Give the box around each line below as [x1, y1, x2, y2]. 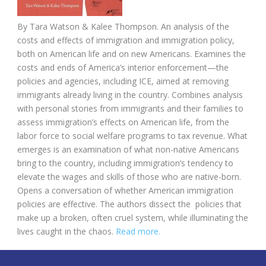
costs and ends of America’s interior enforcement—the [17, 61, 229, 73]
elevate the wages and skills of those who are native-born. [17, 170, 241, 182]
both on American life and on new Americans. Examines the [17, 47, 246, 59]
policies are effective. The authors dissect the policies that [17, 198, 242, 210]
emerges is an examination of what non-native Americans [17, 143, 239, 155]
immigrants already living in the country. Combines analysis [17, 88, 243, 100]
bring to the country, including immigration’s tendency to [17, 157, 233, 169]
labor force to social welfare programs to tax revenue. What [17, 129, 248, 141]
